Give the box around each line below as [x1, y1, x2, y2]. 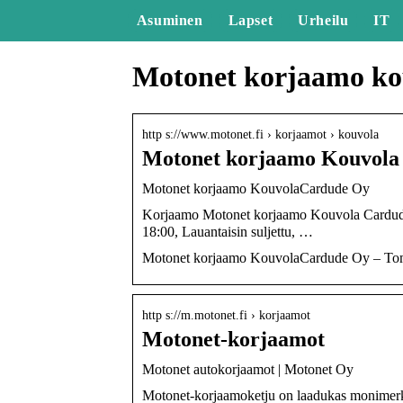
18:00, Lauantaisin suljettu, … [142, 223, 313, 239]
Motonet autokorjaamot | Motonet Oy [142, 361, 354, 377]
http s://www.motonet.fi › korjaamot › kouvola [142, 127, 379, 141]
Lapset [228, 13, 273, 28]
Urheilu [298, 13, 349, 28]
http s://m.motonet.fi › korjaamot [142, 308, 310, 322]
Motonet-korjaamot [142, 327, 325, 351]
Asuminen [136, 13, 203, 28]
